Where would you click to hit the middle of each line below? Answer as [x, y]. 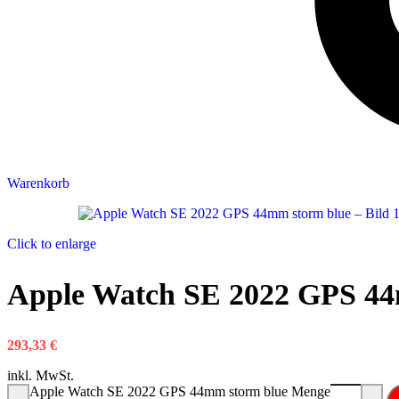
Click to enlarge [52, 244]
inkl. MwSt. [41, 376]
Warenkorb [38, 183]
